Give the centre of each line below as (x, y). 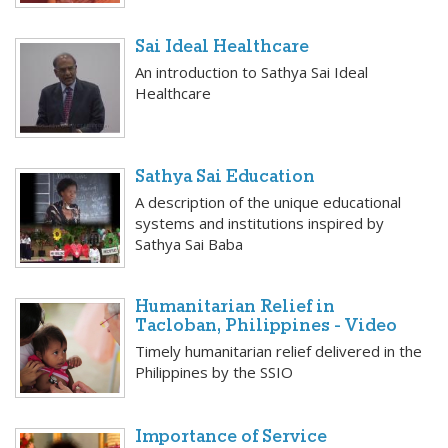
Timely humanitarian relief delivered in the (278, 351)
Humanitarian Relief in (235, 308)
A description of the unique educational (268, 202)
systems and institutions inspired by (259, 223)
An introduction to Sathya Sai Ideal (251, 72)
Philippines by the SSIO (214, 372)
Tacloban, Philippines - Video (266, 327)
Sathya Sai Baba (189, 244)
